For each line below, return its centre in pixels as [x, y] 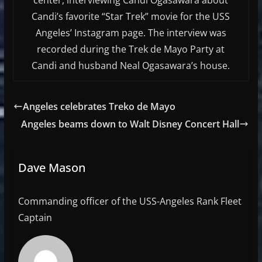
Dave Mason [51, 167]
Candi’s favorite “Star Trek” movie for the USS [131, 16]
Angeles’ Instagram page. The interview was [131, 32]
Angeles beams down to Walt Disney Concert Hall [130, 124]
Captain [35, 217]
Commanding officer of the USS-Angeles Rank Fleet [130, 201]
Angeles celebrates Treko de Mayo [99, 106]
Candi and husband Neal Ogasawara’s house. [131, 65]
